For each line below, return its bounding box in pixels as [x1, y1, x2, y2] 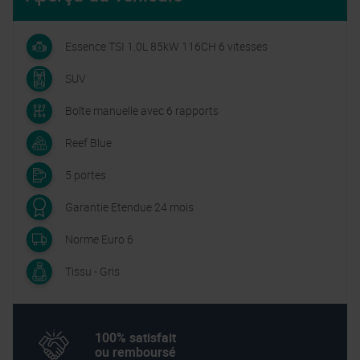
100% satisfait [95, 329, 176, 346]
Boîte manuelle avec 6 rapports [65, 103, 219, 118]
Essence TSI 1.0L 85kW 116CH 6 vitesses [65, 39, 268, 54]
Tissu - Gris [65, 264, 120, 279]
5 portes [65, 167, 106, 182]
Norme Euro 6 [65, 231, 133, 247]
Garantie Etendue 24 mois [65, 199, 194, 215]
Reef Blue [65, 135, 112, 150]
